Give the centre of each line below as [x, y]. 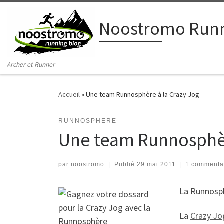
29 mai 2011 [156, 164]
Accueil [69, 95]
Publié [125, 164]
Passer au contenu [42, 14]
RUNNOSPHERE [88, 121]
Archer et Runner [31, 65]
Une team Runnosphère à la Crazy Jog [143, 95]
